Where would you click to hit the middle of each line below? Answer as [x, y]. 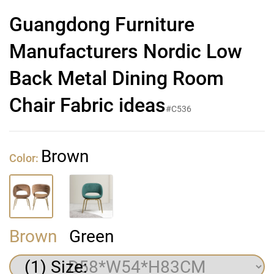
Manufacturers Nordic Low [126, 51]
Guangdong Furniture [102, 24]
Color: [25, 158]
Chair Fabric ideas [87, 105]
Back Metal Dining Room [117, 78]
